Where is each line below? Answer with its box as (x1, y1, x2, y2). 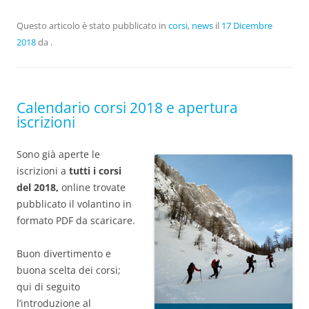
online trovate (59, 180, 126, 194)
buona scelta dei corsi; (17, 263, 121, 277)
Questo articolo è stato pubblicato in (17, 19, 168, 32)
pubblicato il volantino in (17, 197, 132, 210)
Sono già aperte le (17, 147, 100, 161)
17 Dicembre (221, 19, 272, 32)
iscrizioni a (17, 163, 69, 177)
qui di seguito (17, 279, 80, 293)
